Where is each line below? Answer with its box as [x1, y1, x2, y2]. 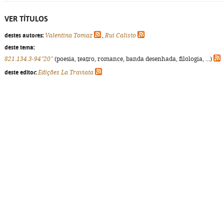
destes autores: [4, 32, 43, 39]
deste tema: [4, 44, 34, 51]
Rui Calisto [105, 32, 136, 39]
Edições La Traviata [38, 69, 93, 76]
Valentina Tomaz [45, 32, 92, 39]
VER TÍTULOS [4, 14, 48, 23]
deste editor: [4, 69, 36, 76]
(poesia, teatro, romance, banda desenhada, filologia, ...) [53, 55, 213, 62]
